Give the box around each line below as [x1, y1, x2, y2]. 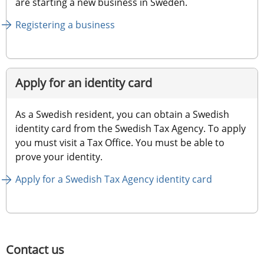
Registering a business [15, 18, 115, 31]
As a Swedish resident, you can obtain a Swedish [15, 108, 229, 121]
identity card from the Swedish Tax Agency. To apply [15, 122, 246, 136]
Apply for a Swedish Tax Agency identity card [15, 173, 212, 186]
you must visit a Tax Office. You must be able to [15, 136, 225, 150]
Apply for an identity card [15, 75, 152, 91]
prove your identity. [15, 150, 103, 164]
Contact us [6, 242, 64, 258]
